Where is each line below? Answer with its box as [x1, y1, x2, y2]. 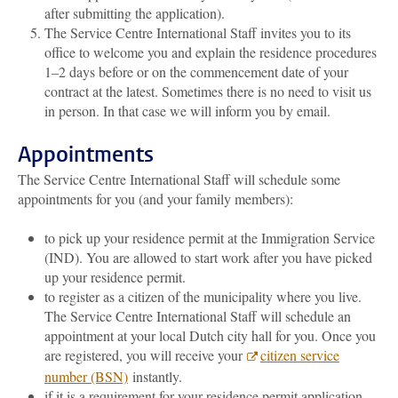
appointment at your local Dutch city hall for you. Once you [44, 326, 376, 345]
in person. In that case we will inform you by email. [44, 101, 330, 120]
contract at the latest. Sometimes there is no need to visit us [44, 82, 371, 100]
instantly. [128, 367, 182, 386]
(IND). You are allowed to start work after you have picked [44, 248, 372, 267]
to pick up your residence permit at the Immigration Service [44, 228, 375, 247]
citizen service [260, 346, 339, 364]
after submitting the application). [44, 4, 225, 22]
